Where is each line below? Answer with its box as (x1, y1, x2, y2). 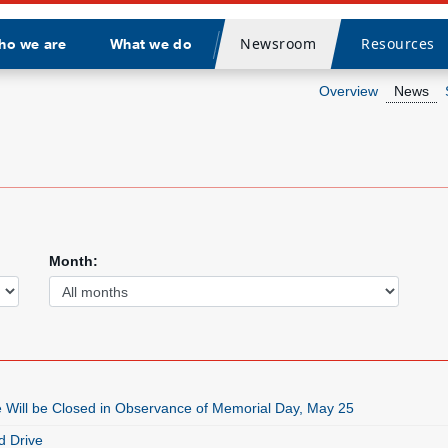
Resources (360, 34, 435, 53)
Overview (319, 83, 378, 99)
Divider (210, 46, 263, 66)
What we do (109, 35, 192, 52)
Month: (49, 253, 98, 269)
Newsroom (239, 34, 316, 53)
